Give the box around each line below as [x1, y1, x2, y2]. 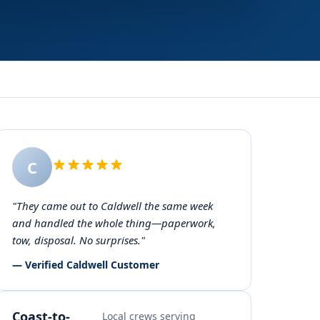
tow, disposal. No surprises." [12, 233, 145, 247]
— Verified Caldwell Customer [12, 258, 159, 271]
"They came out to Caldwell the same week [12, 199, 213, 213]
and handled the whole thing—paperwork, [12, 216, 216, 230]
